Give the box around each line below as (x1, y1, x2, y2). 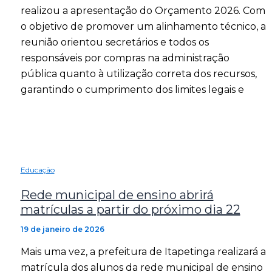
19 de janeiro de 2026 (20, 224, 104, 234)
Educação (20, 165, 55, 175)
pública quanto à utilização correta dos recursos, (20, 67, 257, 80)
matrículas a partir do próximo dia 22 (20, 202, 240, 217)
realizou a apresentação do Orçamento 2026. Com (20, 4, 265, 16)
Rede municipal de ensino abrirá (20, 187, 214, 202)
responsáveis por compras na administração (20, 52, 229, 64)
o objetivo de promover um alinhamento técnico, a (20, 20, 266, 32)
